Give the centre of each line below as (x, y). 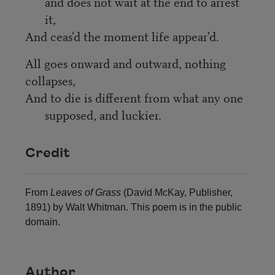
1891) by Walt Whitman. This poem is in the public (133, 207)
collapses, (50, 80)
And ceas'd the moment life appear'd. (122, 36)
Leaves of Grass (85, 193)
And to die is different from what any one (134, 97)
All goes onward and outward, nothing (125, 63)
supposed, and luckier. (103, 114)
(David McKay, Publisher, (176, 193)
